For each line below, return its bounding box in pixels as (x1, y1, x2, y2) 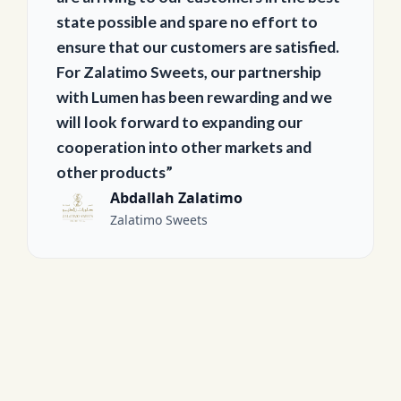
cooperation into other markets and (56, 138, 312, 157)
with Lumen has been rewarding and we (56, 88, 333, 107)
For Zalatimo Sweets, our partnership (56, 63, 322, 81)
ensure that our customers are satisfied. (56, 38, 340, 56)
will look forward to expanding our (56, 113, 303, 132)
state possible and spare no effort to (56, 13, 319, 31)
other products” (56, 163, 174, 182)
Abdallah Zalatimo (110, 188, 243, 208)
